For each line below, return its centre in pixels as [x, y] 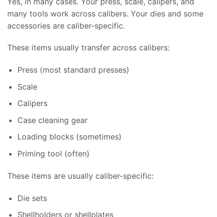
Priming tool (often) [53, 154]
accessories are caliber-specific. [66, 25]
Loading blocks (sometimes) [69, 137]
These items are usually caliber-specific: [80, 176]
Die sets [32, 198]
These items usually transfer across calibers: [88, 48]
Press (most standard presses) [73, 70]
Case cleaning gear [52, 120]
